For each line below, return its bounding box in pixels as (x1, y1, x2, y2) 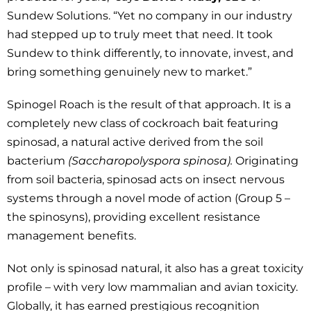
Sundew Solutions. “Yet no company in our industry (7, 9, 292, 22)
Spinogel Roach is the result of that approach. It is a (7, 98, 291, 111)
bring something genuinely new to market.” (7, 65, 252, 78)
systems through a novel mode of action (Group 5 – (7, 192, 290, 205)
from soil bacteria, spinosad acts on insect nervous (7, 173, 285, 186)
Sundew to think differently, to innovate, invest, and (7, 47, 294, 60)
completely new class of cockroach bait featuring (7, 117, 278, 130)
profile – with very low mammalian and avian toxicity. (7, 280, 298, 294)
